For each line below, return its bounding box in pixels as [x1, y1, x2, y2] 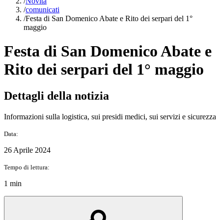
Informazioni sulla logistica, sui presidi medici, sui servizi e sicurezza [4, 112, 216, 121]
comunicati [26, 5, 59, 14]
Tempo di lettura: [4, 163, 50, 171]
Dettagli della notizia [4, 89, 109, 102]
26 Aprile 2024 [4, 145, 51, 154]
